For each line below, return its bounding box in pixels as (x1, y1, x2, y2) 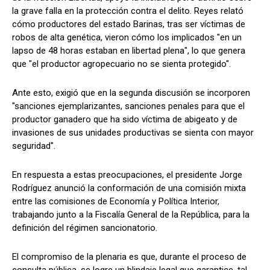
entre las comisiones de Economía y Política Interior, (12, 195, 219, 207)
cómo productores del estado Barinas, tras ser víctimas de (12, 18, 245, 30)
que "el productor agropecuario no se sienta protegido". (12, 58, 231, 69)
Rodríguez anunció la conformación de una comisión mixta (12, 182, 246, 193)
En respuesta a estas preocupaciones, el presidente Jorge (12, 169, 242, 180)
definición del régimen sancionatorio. (12, 222, 157, 233)
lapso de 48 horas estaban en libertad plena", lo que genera (12, 45, 245, 56)
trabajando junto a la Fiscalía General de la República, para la (12, 209, 250, 220)
